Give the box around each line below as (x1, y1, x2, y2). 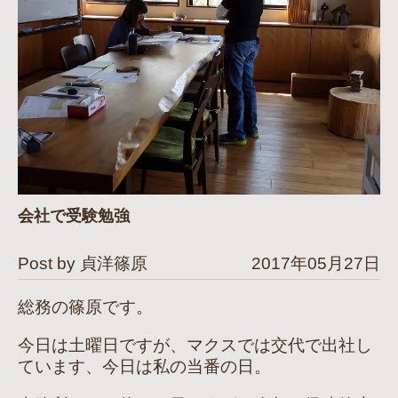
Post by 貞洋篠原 (18, 254, 147, 274)
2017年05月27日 (251, 254, 380, 274)
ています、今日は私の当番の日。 (18, 357, 271, 377)
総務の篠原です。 (18, 298, 153, 317)
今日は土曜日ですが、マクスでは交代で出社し (18, 336, 372, 355)
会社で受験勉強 (18, 207, 130, 226)
